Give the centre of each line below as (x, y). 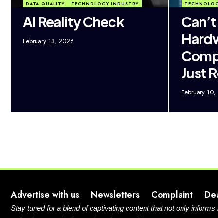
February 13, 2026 (48, 41)
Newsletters (115, 194)
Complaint (172, 194)
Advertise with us (45, 194)
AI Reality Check (73, 21)
